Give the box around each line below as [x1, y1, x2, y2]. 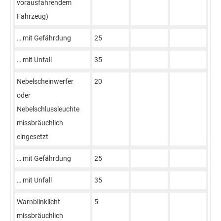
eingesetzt [17, 133, 48, 141]
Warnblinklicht [17, 198, 60, 206]
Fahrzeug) [17, 12, 48, 20]
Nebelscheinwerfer [17, 77, 74, 85]
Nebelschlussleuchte [17, 105, 79, 113]
